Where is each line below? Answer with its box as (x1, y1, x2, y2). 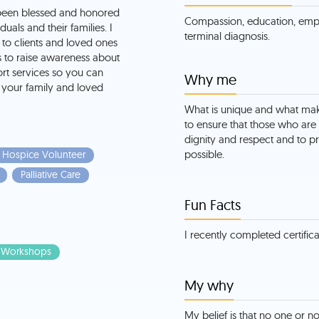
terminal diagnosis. (184, 29, 270, 43)
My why (184, 276, 234, 295)
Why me (184, 70, 236, 89)
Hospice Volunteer (1, 148, 85, 162)
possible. (184, 147, 224, 162)
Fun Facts (184, 196, 241, 214)
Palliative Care (20, 168, 80, 182)
